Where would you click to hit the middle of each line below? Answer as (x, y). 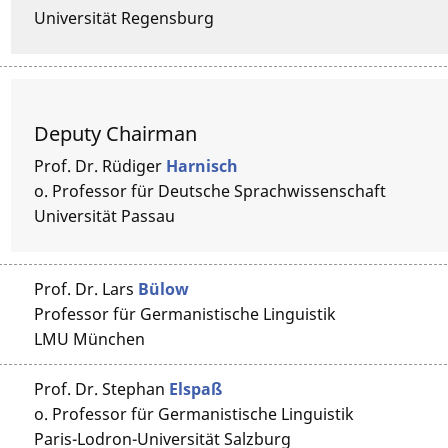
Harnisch (202, 165)
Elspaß (196, 388)
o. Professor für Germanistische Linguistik (194, 413)
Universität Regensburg (124, 17)
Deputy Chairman (116, 133)
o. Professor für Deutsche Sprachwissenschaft (210, 190)
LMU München (90, 338)
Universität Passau (105, 215)
